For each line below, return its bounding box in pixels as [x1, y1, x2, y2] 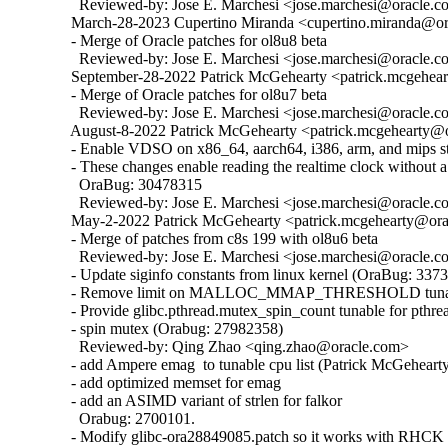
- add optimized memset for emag [63, 374, 282, 392]
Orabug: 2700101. [63, 410, 196, 428]
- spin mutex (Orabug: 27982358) [63, 320, 284, 338]
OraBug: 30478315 [63, 176, 203, 194]
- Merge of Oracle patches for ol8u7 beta [63, 86, 328, 104]
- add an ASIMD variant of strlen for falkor [63, 392, 343, 410]
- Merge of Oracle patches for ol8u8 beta [63, 32, 328, 50]
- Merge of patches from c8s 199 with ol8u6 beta [63, 230, 379, 248]
